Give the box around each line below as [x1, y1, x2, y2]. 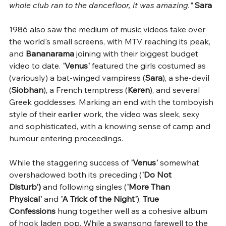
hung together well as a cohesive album [55, 205, 209, 216]
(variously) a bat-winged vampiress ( [9, 72, 145, 83]
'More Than [127, 181, 172, 192]
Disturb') [9, 181, 41, 192]
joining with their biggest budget [76, 48, 200, 59]
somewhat [158, 157, 201, 167]
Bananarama [26, 48, 76, 59]
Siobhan [12, 84, 43, 95]
